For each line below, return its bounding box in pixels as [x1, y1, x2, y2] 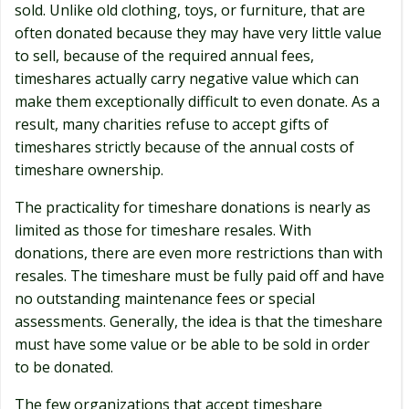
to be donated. [15, 357, 113, 377]
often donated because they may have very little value [15, 23, 382, 43]
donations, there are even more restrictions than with [15, 243, 383, 263]
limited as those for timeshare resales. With [15, 220, 311, 240]
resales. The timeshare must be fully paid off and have [15, 266, 384, 286]
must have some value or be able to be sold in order [15, 334, 370, 354]
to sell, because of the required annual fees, [15, 46, 314, 66]
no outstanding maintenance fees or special [15, 288, 315, 309]
